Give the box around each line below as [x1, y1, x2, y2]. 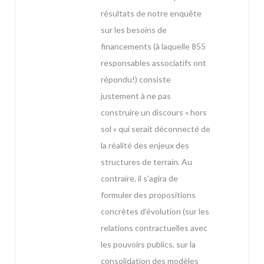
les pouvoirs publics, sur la [101, 239, 196, 250]
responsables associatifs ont [101, 58, 206, 68]
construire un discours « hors [101, 107, 207, 118]
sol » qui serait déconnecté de [101, 124, 210, 134]
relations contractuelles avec [101, 223, 207, 233]
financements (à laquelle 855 [101, 41, 206, 52]
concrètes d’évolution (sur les [101, 206, 209, 217]
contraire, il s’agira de [101, 173, 178, 184]
